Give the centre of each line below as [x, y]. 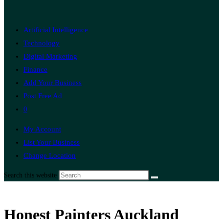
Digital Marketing [50, 56]
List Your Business [52, 142]
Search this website [31, 175]
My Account [42, 129]
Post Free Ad [43, 96]
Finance [35, 69]
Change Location [50, 155]
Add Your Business [53, 83]
